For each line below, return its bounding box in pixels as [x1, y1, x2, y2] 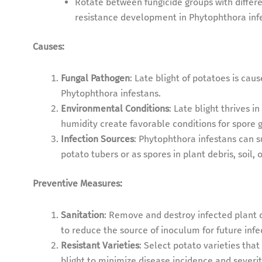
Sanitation [60, 209, 104, 221]
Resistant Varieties [60, 240, 139, 251]
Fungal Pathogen [60, 73, 130, 84]
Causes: [32, 41, 64, 53]
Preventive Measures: [32, 178, 122, 189]
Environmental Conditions [60, 103, 169, 115]
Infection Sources [60, 133, 134, 145]
